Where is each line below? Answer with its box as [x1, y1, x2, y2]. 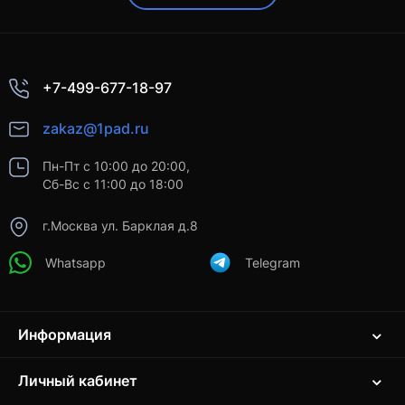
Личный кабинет [18, 371, 137, 390]
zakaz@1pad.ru [42, 118, 149, 137]
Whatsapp [45, 254, 106, 270]
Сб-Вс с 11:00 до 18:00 [42, 176, 184, 193]
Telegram [245, 254, 300, 270]
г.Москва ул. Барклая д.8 [42, 218, 198, 234]
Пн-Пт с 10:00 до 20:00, [42, 158, 190, 174]
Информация [18, 325, 111, 344]
